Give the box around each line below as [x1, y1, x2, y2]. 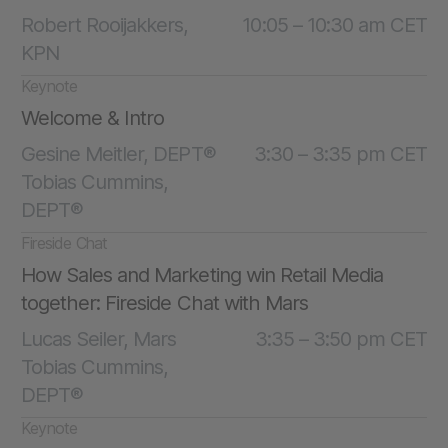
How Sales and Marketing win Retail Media [21, 262, 384, 288]
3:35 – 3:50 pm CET [254, 326, 427, 352]
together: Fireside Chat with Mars [21, 290, 308, 316]
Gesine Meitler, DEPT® [21, 141, 216, 167]
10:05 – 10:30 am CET [242, 12, 427, 38]
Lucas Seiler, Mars [21, 326, 177, 352]
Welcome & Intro [21, 105, 165, 131]
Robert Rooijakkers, [21, 12, 189, 38]
